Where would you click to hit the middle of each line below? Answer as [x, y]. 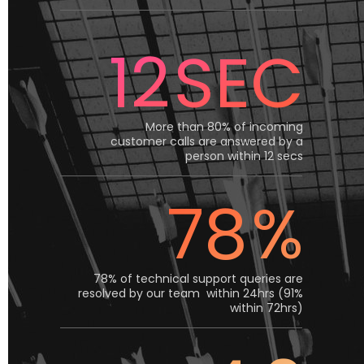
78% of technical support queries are [198, 279]
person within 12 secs [244, 156]
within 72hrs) [266, 308]
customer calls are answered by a [207, 141]
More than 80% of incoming [224, 127]
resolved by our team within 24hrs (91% [191, 293]
